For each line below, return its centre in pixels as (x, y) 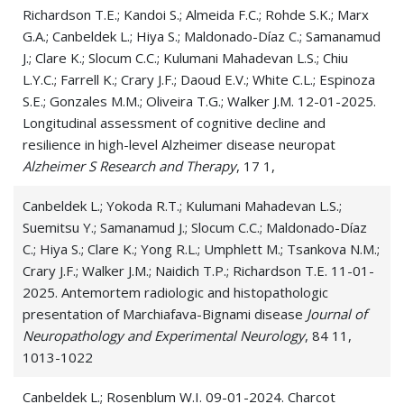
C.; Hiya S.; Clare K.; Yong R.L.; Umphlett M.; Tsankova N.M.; (201, 249)
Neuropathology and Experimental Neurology (164, 336)
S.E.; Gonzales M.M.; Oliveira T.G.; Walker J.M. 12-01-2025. (199, 101)
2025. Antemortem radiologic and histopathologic (175, 293)
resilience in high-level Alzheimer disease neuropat (179, 145)
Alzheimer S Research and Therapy (129, 166)
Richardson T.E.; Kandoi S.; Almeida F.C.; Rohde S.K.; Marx (196, 15)
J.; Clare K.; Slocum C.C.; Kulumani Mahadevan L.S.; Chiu (185, 58)
